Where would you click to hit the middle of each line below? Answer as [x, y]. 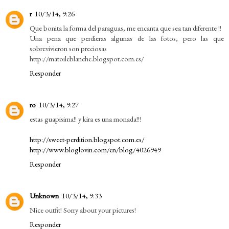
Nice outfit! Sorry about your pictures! [83, 210]
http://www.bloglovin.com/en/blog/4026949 [95, 149]
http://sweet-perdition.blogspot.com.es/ [87, 139]
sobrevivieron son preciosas [68, 48]
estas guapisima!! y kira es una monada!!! [85, 119]
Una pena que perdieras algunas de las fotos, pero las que [127, 38]
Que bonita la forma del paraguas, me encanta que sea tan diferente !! [125, 28]
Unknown [44, 195]
